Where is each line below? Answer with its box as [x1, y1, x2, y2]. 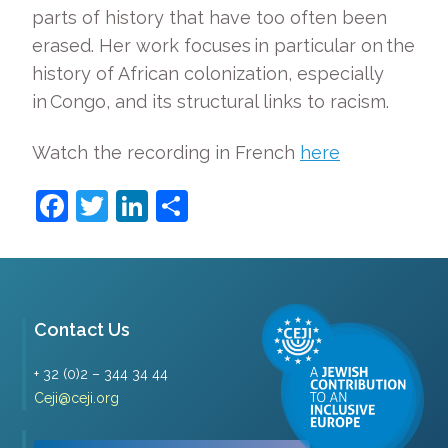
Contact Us [34, 318, 131, 340]
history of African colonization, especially [32, 63, 384, 84]
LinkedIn [148, 187, 273, 225]
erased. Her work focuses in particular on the [32, 35, 415, 56]
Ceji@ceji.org [34, 389, 120, 406]
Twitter [108, 187, 210, 225]
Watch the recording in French [32, 141, 300, 163]
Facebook [68, 187, 211, 225]
